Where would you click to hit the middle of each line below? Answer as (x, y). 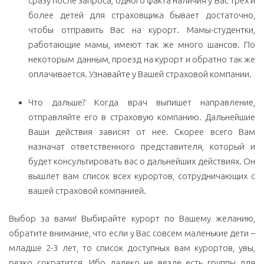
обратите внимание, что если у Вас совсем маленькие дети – (132, 233)
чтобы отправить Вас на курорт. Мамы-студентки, (142, 30)
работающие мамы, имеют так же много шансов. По (142, 45)
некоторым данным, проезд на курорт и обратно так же (142, 60)
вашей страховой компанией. (87, 190)
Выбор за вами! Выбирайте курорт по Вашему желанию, (132, 219)
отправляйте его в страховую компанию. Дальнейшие (142, 117)
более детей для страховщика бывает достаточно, (142, 15)
